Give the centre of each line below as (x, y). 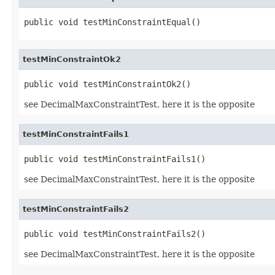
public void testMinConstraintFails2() (115, 234)
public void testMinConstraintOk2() (107, 84)
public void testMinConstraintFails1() (115, 159)
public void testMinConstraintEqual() (112, 22)
